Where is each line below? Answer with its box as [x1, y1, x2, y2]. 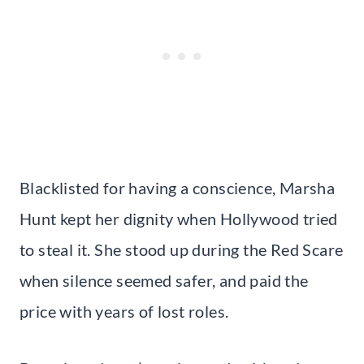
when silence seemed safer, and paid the [19, 270, 309, 290]
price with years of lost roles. [19, 301, 229, 321]
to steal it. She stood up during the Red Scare [19, 239, 344, 259]
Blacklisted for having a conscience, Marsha [19, 177, 336, 197]
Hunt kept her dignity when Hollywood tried [19, 208, 338, 228]
